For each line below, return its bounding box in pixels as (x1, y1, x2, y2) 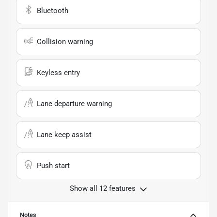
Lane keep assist (37, 130, 92, 139)
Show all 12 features (70, 184, 136, 193)
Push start (37, 161, 70, 170)
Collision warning (37, 37, 93, 46)
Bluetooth (37, 6, 68, 15)
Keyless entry (37, 68, 80, 77)
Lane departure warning (37, 99, 112, 108)
